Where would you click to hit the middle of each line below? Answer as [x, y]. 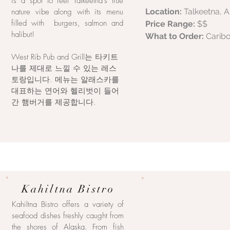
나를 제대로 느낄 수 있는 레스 [64, 68]
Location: [165, 12]
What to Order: [176, 36]
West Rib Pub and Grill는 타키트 [65, 57]
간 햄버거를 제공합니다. [54, 102]
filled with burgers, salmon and [67, 23]
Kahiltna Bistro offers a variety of [68, 204]
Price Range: [171, 24]
